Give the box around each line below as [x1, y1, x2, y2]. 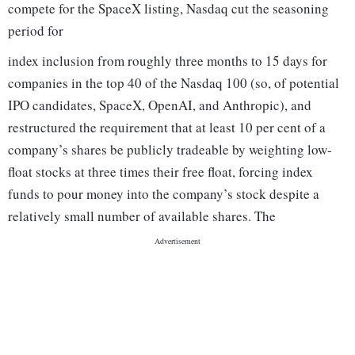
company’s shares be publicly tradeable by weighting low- [8, 140, 332, 159]
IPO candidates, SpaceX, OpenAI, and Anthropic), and [8, 96, 311, 115]
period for [8, 21, 63, 40]
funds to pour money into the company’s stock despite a [8, 185, 319, 204]
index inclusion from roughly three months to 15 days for [8, 52, 327, 71]
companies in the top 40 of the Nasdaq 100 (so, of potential [8, 74, 339, 93]
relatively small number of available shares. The [8, 207, 276, 226]
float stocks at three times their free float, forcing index [8, 162, 313, 181]
